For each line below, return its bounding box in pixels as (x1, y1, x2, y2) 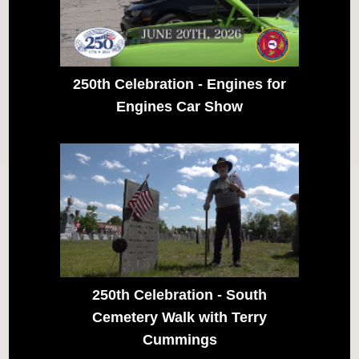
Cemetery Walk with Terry (92, 309, 267, 325)
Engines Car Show (116, 98, 243, 115)
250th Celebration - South (92, 286, 267, 303)
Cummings (142, 331, 217, 348)
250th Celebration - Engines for (73, 75, 286, 92)
